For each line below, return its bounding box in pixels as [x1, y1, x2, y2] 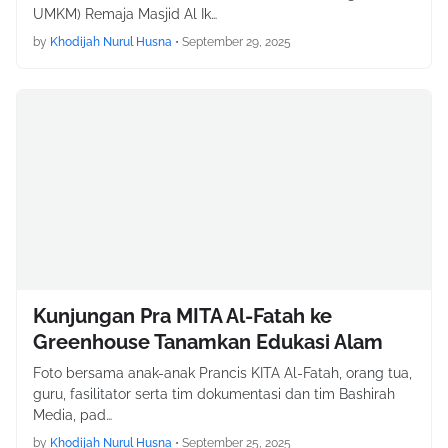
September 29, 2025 [182, 35, 291, 49]
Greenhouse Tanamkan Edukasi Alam [33, 330, 383, 354]
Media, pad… [33, 407, 112, 423]
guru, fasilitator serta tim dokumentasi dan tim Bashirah [33, 386, 395, 402]
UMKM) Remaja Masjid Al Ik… [33, 6, 217, 22]
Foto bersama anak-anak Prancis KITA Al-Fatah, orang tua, [33, 365, 412, 381]
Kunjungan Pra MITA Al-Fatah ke [33, 304, 332, 328]
